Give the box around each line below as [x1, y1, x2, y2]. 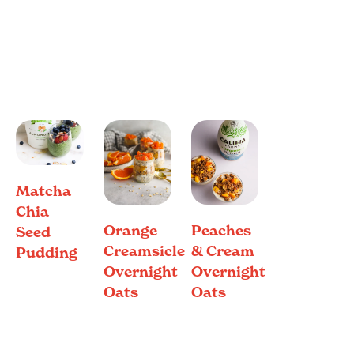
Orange [103, 221, 157, 240]
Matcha [16, 181, 71, 200]
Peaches [190, 221, 251, 240]
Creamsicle [103, 242, 185, 261]
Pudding [16, 243, 77, 262]
